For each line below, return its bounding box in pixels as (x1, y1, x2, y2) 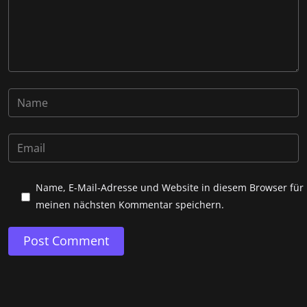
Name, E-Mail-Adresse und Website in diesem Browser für (36, 180, 304, 194)
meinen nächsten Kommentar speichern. (36, 197, 225, 211)
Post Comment (23, 232, 109, 249)
